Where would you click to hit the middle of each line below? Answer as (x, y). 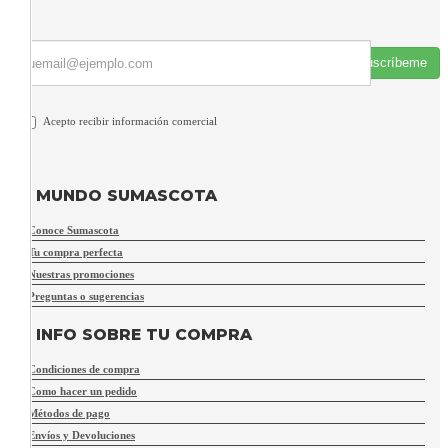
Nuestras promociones (81, 274)
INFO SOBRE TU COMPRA (144, 334)
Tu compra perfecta (75, 252)
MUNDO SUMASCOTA (126, 195)
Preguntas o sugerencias (86, 296)
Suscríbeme (392, 62)
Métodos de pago (69, 413)
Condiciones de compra (84, 369)
